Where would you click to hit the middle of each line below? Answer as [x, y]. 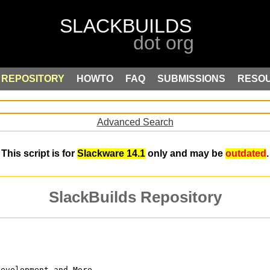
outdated [246, 154]
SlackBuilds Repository [135, 197]
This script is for [39, 154]
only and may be [185, 154]
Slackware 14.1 [111, 154]
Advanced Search [135, 122]
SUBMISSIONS [191, 79]
